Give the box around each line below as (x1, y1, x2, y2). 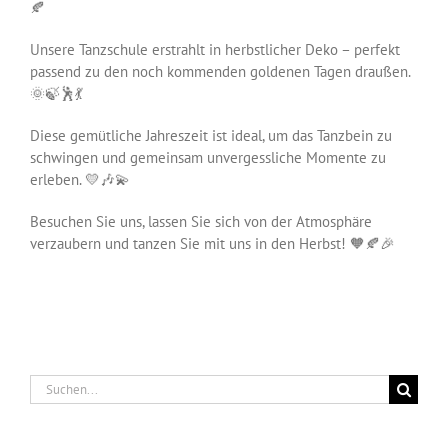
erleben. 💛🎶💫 (30, 170, 130, 190)
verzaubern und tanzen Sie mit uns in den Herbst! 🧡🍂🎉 (30, 234, 395, 254)
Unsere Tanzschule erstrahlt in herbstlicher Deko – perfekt (30, 40, 400, 60)
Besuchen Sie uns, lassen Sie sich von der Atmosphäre (30, 212, 372, 232)
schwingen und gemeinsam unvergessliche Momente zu (30, 148, 386, 168)
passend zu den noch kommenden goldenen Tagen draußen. (30, 62, 410, 82)
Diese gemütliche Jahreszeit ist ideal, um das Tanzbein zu (30, 126, 392, 146)
